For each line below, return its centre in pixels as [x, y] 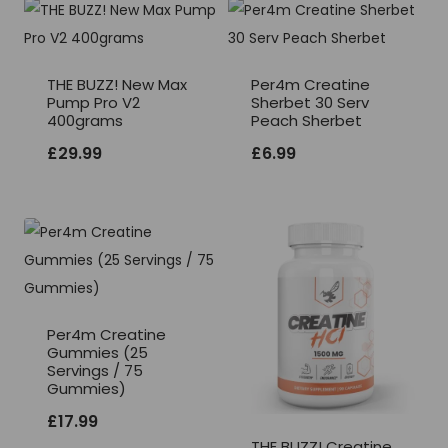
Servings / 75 [95, 371]
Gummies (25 [97, 353]
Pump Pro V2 [93, 103]
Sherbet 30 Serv [310, 103]
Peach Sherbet [306, 121]
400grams [85, 121]
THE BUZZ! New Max [117, 85]
